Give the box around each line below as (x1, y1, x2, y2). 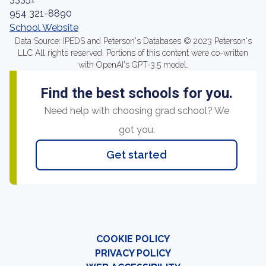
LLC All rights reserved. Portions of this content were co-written (18, 48, 248, 58)
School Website (9, 22, 78, 33)
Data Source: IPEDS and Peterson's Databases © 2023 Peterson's (14, 36, 252, 46)
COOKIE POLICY (96, 233, 170, 245)
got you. (118, 124, 155, 135)
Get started (106, 148, 167, 161)
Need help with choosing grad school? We (44, 105, 229, 116)
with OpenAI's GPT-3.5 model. (78, 60, 188, 69)
